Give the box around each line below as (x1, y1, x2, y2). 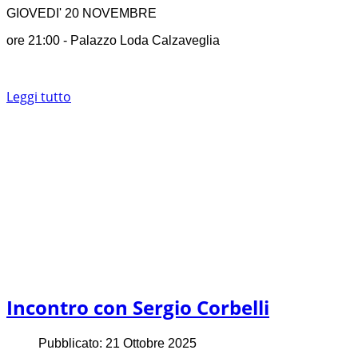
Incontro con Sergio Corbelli (6, 293, 269, 320)
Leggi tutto (6, 88, 71, 106)
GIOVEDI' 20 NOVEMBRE (6, 6, 157, 21)
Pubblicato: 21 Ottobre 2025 (38, 336, 197, 350)
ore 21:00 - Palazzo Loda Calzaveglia (6, 34, 220, 48)
